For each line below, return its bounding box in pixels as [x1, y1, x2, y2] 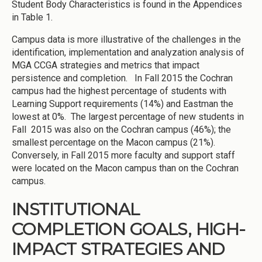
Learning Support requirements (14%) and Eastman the [12, 98, 233, 109]
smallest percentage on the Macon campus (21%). [12, 136, 218, 148]
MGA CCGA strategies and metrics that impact [12, 59, 199, 71]
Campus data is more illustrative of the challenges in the [12, 33, 241, 45]
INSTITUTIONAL [12, 199, 140, 220]
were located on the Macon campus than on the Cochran [12, 162, 239, 174]
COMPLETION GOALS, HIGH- [12, 219, 246, 240]
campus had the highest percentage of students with [12, 85, 226, 96]
